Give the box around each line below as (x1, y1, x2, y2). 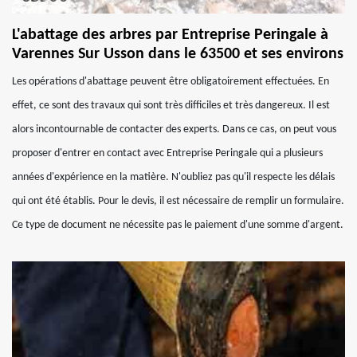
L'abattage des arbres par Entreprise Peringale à (12, 27, 328, 43)
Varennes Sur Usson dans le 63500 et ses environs (12, 46, 343, 62)
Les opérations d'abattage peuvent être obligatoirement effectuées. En (12, 76, 329, 88)
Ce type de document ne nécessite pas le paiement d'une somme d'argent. (12, 219, 343, 231)
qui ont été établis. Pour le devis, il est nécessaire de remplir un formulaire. (12, 195, 344, 207)
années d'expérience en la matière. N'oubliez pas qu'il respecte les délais (12, 171, 335, 183)
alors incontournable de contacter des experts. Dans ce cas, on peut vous (12, 124, 336, 135)
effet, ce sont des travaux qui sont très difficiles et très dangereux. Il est (12, 100, 330, 112)
